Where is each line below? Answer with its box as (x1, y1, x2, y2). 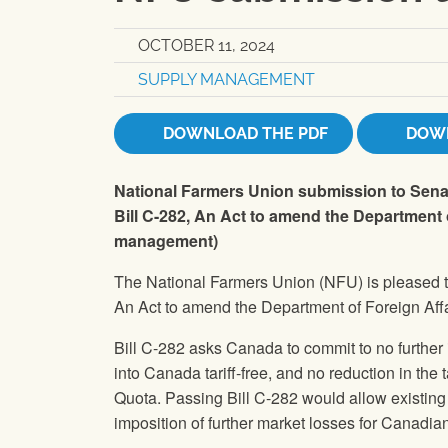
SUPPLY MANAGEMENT (138, 70, 315, 90)
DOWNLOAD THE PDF (159, 124, 328, 144)
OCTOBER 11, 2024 (138, 36, 275, 56)
